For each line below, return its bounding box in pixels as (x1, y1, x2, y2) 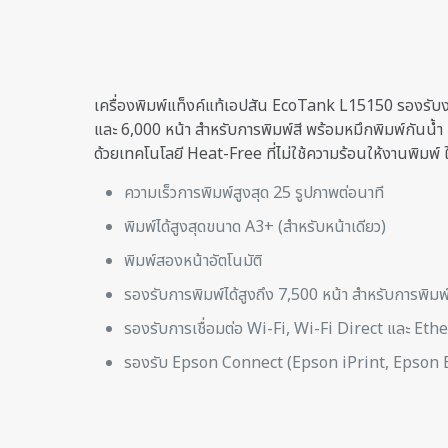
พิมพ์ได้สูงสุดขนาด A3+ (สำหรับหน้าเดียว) (123, 215, 386, 239)
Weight (326, 413, 382, 437)
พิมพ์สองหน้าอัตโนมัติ (123, 249, 262, 273)
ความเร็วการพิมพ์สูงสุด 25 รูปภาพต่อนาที (123, 181, 384, 205)
